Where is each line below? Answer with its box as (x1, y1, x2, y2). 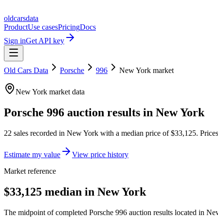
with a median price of (98, 128, 171, 137)
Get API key (26, 36, 64, 45)
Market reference (4, 166, 56, 175)
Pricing (58, 23, 80, 31)
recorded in (28, 128, 65, 137)
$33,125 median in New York (4, 185, 146, 198)
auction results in (64, 106, 156, 119)
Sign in (4, 36, 26, 45)
